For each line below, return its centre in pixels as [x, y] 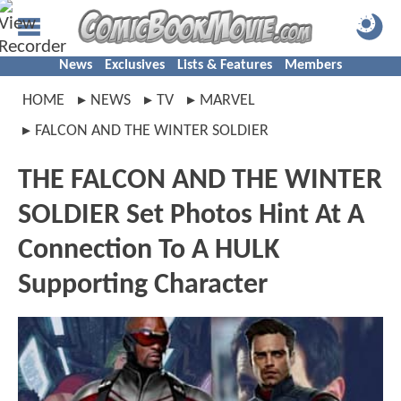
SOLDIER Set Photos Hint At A [191, 216]
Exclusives [135, 65]
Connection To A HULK [149, 251]
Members [313, 65]
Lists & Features [225, 65]
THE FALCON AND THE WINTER [200, 181]
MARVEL [227, 101]
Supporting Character [143, 286]
